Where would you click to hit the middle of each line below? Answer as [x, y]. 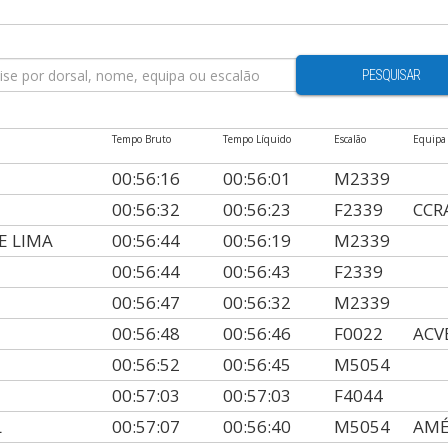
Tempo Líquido [257, 139]
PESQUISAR [391, 75]
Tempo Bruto [142, 139]
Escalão [350, 139]
